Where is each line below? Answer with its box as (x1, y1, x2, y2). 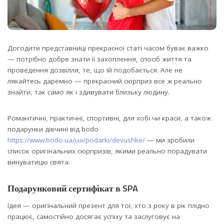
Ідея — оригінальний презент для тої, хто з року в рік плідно (7, 201, 209, 210)
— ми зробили (145, 135, 194, 144)
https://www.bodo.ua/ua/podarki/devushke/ (7, 135, 145, 144)
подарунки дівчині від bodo (7, 124, 98, 133)
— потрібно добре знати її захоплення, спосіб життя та (7, 54, 191, 63)
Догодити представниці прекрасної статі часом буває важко (7, 43, 208, 52)
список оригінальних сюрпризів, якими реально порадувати (7, 146, 207, 155)
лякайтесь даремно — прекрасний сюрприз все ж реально (7, 76, 202, 85)
